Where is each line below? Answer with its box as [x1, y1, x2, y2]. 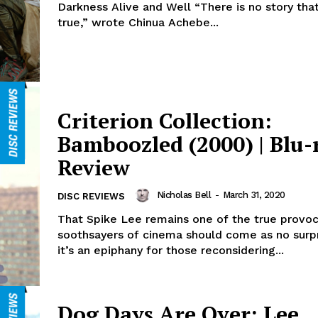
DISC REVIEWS [57, 191, 125, 202]
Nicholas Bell [156, 190, 211, 201]
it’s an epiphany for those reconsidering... [57, 243, 284, 258]
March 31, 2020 [222, 190, 285, 201]
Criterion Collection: [57, 106, 272, 136]
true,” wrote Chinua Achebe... [57, 16, 219, 30]
